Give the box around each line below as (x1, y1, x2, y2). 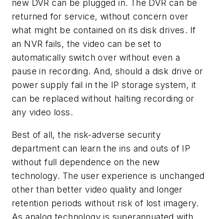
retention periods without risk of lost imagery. (12, 197, 199, 208)
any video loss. (12, 107, 73, 117)
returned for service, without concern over (12, 11, 189, 22)
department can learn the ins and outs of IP (12, 143, 191, 153)
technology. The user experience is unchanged (12, 170, 205, 181)
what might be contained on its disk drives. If (12, 24, 196, 35)
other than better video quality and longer (12, 184, 183, 195)
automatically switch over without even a (12, 52, 180, 63)
